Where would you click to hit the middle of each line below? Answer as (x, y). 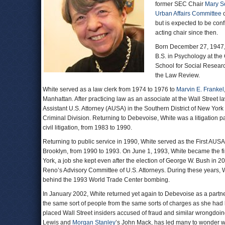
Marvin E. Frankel (200, 89)
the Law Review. (178, 75)
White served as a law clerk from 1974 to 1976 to (109, 89)
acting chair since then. (187, 33)
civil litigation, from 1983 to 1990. (87, 128)
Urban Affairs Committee (188, 14)
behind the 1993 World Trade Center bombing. (106, 180)
